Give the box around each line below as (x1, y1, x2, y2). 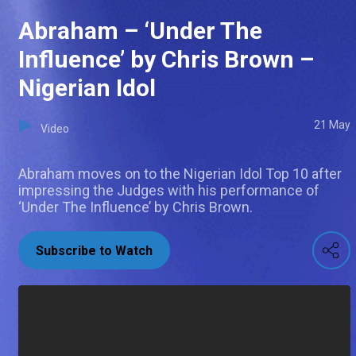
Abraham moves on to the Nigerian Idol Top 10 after (18, 165, 342, 183)
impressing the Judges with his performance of (18, 182, 319, 199)
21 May (314, 118, 350, 132)
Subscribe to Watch (36, 243, 153, 259)
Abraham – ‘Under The (18, 17, 262, 45)
